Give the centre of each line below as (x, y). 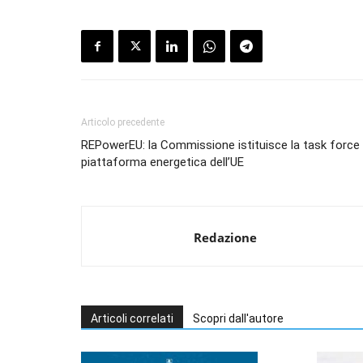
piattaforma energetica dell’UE (162, 162)
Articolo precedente (123, 123)
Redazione (225, 238)
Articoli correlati (132, 319)
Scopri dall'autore (238, 319)
